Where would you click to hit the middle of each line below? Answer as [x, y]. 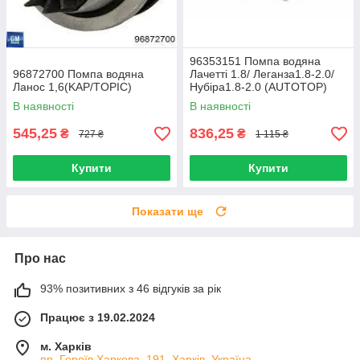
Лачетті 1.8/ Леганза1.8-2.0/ [262, 74]
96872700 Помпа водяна [78, 74]
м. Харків [66, 347]
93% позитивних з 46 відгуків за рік [131, 289]
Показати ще [168, 212]
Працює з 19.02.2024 [98, 318]
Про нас [40, 259]
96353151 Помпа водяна [255, 61]
